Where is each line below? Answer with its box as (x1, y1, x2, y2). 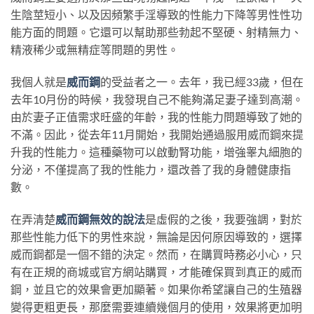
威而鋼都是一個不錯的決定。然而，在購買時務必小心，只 (11, 247, 302, 261)
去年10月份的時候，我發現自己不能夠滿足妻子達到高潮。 (11, 92, 303, 106)
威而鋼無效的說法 (55, 212, 145, 226)
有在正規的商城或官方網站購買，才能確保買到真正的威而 (11, 264, 302, 278)
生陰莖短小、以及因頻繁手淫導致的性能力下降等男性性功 (11, 7, 302, 21)
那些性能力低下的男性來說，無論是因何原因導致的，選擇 (11, 229, 302, 243)
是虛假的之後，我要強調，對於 (145, 212, 302, 226)
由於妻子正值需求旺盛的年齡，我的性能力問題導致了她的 (11, 109, 302, 123)
